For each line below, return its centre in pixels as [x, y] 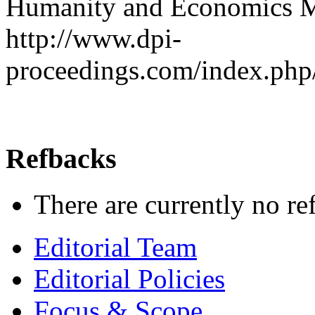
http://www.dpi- [94, 39]
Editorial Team [115, 247]
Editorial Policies [129, 278]
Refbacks [61, 159]
